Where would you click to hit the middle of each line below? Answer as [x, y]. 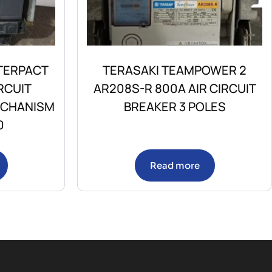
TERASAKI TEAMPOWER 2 [175, 70]
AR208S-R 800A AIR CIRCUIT [175, 89]
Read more [175, 166]
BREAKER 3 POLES [175, 107]
